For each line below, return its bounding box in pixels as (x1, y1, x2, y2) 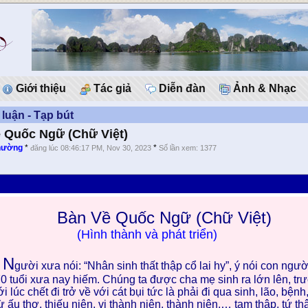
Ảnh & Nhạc (230, 82, 296, 94)
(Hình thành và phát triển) (76, 228, 217, 242)
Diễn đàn (156, 82, 206, 94)
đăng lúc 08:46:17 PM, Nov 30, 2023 (30, 144, 152, 152)
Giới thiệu (13, 82, 66, 94)
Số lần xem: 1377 (159, 144, 217, 152)
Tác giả (91, 82, 131, 94)
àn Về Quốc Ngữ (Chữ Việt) (67, 208, 272, 228)
